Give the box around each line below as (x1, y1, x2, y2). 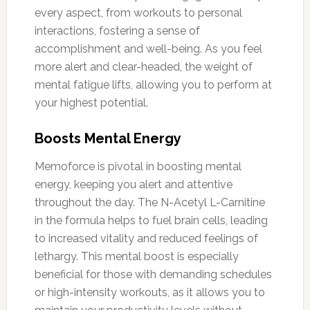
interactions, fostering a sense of (34, 24, 200, 37)
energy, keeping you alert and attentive (34, 177, 232, 191)
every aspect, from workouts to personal (34, 6, 242, 19)
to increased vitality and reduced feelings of (34, 231, 258, 245)
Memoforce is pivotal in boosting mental (34, 159, 241, 173)
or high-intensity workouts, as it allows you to (34, 285, 265, 299)
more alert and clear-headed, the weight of (34, 60, 253, 73)
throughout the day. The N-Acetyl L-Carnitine (34, 195, 265, 209)
